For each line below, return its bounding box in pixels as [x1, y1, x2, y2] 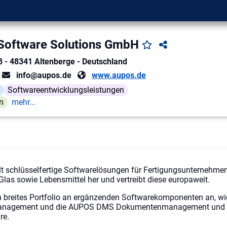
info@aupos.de [16, 70, 71, 80]
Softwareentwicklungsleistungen [8, 85, 125, 95]
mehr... [12, 97, 36, 107]
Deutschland [82, 56, 127, 66]
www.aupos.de [92, 70, 146, 80]
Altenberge [34, 56, 75, 66]
